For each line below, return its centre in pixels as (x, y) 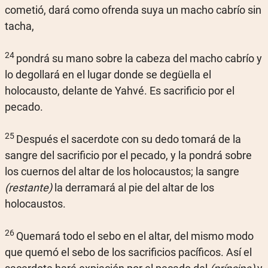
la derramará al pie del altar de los (133, 188)
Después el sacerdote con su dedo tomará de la (129, 139)
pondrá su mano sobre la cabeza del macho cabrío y (139, 58)
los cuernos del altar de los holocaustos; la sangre (122, 171)
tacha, (19, 26)
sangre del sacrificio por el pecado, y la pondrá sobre (128, 155)
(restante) (28, 188)
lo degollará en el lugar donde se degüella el (108, 74)
